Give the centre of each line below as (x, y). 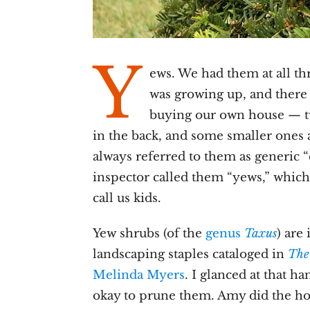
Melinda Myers (139, 275)
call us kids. (127, 199)
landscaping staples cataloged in (191, 255)
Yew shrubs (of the (149, 234)
